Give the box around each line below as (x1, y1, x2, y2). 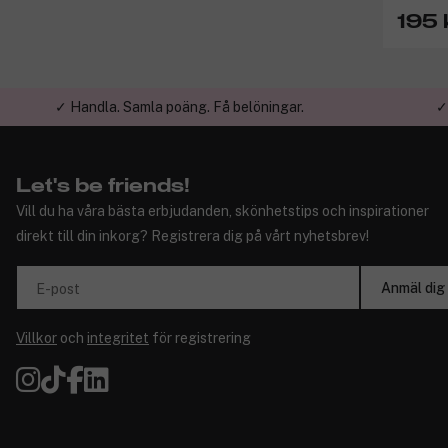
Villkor (16, 330, 57, 347)
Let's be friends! (16, 176, 190, 197)
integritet (87, 330, 149, 347)
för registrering (149, 330, 251, 347)
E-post (36, 281, 80, 298)
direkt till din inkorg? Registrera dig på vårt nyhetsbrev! (16, 228, 369, 245)
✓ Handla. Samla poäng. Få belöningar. (54, 99, 304, 116)
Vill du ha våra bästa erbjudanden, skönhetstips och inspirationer (16, 203, 429, 220)
